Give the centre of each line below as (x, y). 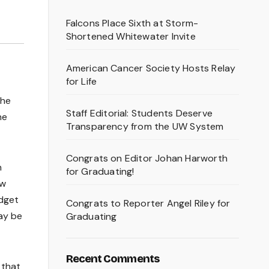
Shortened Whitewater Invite (131, 37)
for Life (81, 82)
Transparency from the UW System (145, 127)
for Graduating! (100, 172)
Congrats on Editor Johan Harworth (147, 159)
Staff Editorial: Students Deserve (139, 113)
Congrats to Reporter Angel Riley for (148, 204)
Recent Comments (112, 259)
